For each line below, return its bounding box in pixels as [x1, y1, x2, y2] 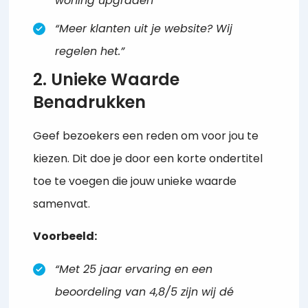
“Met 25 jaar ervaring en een [55, 261, 213, 277]
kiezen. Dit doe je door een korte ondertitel [33, 151, 263, 166]
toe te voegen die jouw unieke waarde [33, 173, 237, 189]
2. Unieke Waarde [33, 68, 180, 91]
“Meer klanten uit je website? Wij [55, 21, 233, 36]
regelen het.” [55, 43, 125, 59]
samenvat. [33, 196, 91, 212]
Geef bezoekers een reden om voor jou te [33, 128, 259, 144]
